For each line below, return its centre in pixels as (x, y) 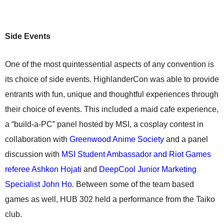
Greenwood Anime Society (117, 139)
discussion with (33, 154)
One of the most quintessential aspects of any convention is (109, 64)
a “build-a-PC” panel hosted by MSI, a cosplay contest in (104, 124)
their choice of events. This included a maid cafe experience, (112, 109)
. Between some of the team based (133, 184)
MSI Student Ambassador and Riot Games (136, 154)
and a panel (186, 139)
